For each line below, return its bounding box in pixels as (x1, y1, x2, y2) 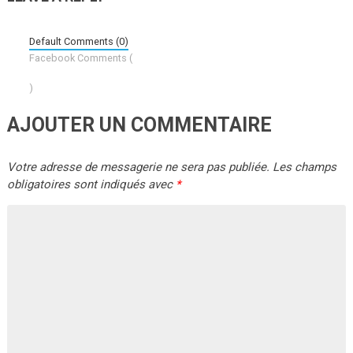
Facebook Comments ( (29, 51, 133, 64)
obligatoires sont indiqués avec (6, 177, 176, 192)
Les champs (269, 160, 336, 175)
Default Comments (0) (29, 35, 129, 47)
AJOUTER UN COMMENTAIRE (6, 113, 272, 137)
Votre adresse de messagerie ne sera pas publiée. (6, 160, 269, 175)
